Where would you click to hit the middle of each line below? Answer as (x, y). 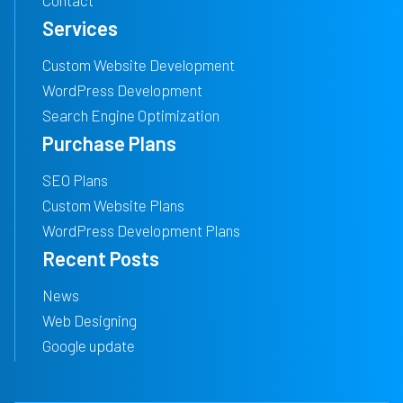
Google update (89, 346)
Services (80, 28)
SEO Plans (75, 180)
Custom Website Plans (113, 206)
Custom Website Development (139, 65)
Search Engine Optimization (131, 116)
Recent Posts (101, 259)
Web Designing (90, 321)
